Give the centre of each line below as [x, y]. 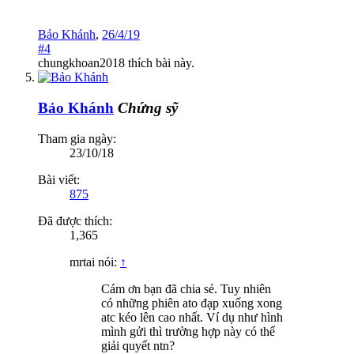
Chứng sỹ [148, 107]
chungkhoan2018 [81, 63]
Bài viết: [59, 179]
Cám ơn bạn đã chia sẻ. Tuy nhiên [186, 288]
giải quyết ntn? [138, 345]
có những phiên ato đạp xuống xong [192, 303]
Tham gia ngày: [77, 138]
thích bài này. [160, 63]
